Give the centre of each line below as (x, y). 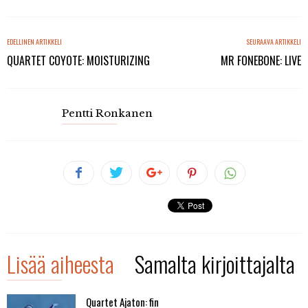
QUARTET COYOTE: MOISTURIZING (78, 60)
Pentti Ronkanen (107, 113)
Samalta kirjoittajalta (215, 264)
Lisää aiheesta (60, 264)
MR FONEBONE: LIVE (261, 60)
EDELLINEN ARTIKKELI (34, 42)
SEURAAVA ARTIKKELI (274, 42)
